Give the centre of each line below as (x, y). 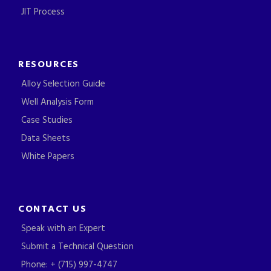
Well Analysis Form (57, 102)
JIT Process (43, 12)
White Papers (48, 156)
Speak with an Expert (63, 228)
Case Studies (47, 120)
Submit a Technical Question (77, 247)
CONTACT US (52, 209)
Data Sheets (46, 138)
